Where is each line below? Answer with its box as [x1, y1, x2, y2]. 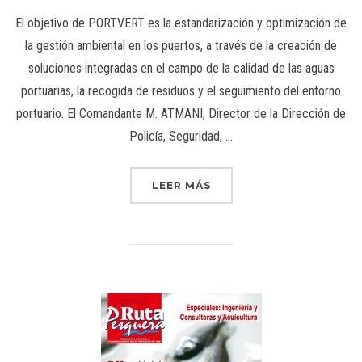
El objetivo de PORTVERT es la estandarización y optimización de [15, 15, 347, 32]
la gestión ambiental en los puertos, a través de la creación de [25, 38, 337, 54]
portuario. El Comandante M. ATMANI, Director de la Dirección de [16, 106, 346, 122]
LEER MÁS [151, 179, 211, 192]
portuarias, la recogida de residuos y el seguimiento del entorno [21, 83, 341, 99]
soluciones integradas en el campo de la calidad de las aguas [27, 61, 335, 77]
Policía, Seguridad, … [129, 128, 233, 145]
